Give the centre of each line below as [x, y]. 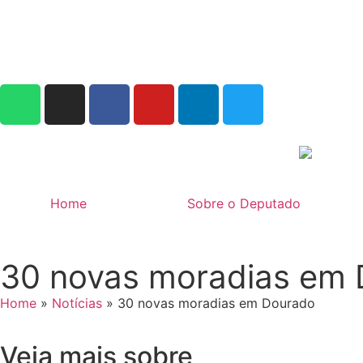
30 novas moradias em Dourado [216, 303]
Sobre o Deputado [244, 203]
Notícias [77, 303]
